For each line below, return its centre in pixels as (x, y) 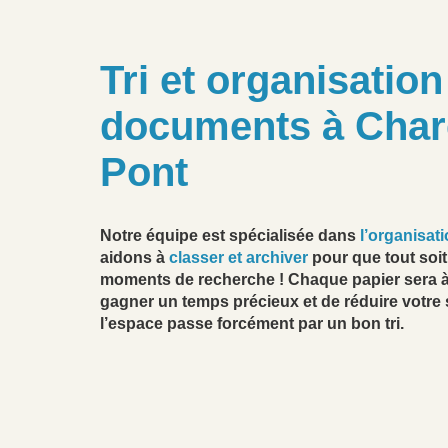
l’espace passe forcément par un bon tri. (252, 324)
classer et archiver (238, 258)
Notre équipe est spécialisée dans (230, 236)
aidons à (134, 258)
